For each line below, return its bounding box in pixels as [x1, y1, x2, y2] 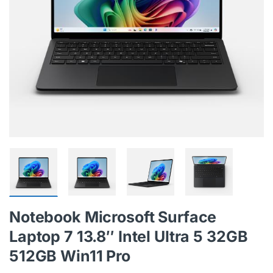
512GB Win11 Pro [9, 247, 130, 266]
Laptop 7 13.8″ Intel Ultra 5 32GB [9, 227, 248, 246]
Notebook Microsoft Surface [9, 208, 217, 227]
